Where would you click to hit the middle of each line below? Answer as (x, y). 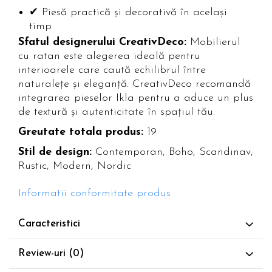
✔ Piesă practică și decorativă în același (128, 13)
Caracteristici (49, 224)
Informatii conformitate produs (94, 194)
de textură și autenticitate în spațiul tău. (117, 112)
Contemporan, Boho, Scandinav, (174, 152)
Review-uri (43, 254)
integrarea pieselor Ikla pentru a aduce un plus (136, 98)
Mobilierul (213, 42)
